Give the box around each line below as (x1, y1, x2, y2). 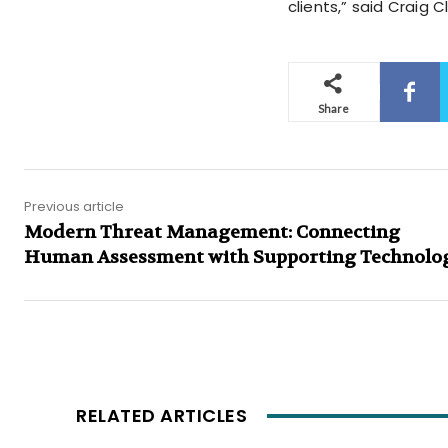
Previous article (24, 197, 124, 217)
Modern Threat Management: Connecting (24, 221, 400, 245)
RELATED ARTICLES (76, 403, 247, 429)
